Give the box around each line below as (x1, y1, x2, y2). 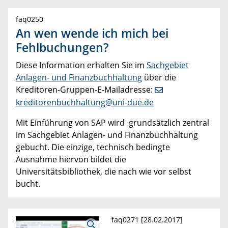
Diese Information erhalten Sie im (16, 59, 147, 71)
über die (142, 71, 176, 83)
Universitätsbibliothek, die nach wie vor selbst (16, 166, 191, 178)
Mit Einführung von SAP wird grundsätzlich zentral (16, 117, 209, 129)
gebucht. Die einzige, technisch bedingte (16, 141, 170, 153)
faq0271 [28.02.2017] (111, 215, 183, 225)
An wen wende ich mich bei (16, 24, 168, 41)
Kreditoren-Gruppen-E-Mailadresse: (16, 83, 155, 95)
